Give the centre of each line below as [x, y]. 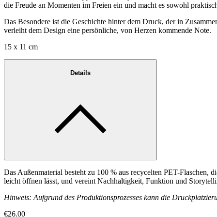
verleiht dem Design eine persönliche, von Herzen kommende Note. [108, 30]
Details [80, 73]
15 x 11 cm [21, 46]
